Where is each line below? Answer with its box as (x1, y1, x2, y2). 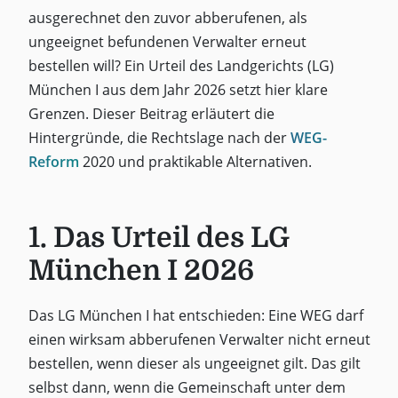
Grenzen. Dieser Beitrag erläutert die (28, 103, 275, 123)
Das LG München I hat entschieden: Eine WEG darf (28, 305, 363, 325)
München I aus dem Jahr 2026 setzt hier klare (28, 79, 328, 99)
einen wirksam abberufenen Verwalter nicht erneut (28, 329, 370, 349)
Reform (28, 151, 79, 171)
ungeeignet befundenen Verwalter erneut (28, 31, 306, 52)
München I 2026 (28, 254, 254, 287)
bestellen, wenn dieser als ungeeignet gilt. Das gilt (28, 353, 361, 373)
